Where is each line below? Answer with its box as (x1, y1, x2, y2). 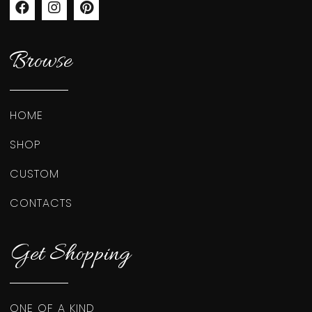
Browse (10, 45, 72, 77)
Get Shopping (10, 238, 130, 270)
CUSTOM (10, 165, 59, 182)
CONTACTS (10, 194, 72, 211)
